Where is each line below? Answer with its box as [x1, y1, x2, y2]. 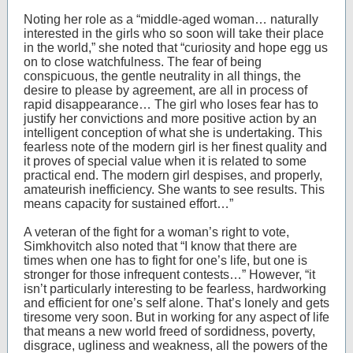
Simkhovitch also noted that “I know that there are [24, 240, 297, 253]
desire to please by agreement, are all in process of [24, 84, 307, 97]
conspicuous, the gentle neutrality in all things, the [24, 69, 301, 83]
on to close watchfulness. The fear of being [24, 55, 262, 69]
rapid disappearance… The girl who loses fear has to [24, 98, 318, 111]
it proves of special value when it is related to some [24, 154, 307, 168]
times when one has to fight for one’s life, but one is [24, 254, 307, 267]
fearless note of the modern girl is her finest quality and [24, 140, 327, 154]
